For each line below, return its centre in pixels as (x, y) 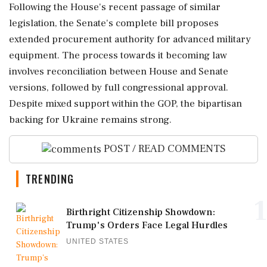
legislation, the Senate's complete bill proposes (114, 23)
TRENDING (50, 178)
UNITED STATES (97, 241)
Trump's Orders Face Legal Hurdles (147, 225)
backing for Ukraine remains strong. (90, 120)
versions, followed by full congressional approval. (119, 88)
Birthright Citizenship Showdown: (141, 212)
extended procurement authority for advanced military (130, 39)
